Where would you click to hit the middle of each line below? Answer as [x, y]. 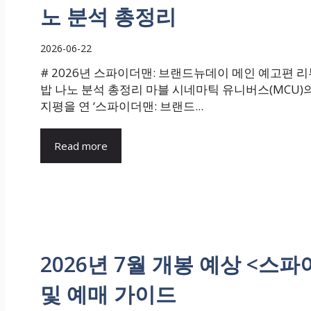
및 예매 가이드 [108, 294]
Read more [81, 145]
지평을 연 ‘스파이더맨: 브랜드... [122, 106]
